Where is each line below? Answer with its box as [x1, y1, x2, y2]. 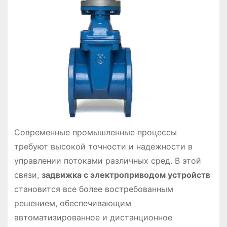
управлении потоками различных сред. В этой [14, 155, 201, 166]
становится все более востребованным [14, 183, 173, 194]
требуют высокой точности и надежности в [14, 141, 193, 152]
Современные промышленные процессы [14, 127, 177, 137]
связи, [14, 169, 42, 180]
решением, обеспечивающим [14, 198, 131, 208]
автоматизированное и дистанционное [14, 212, 172, 222]
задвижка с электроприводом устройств [41, 169, 210, 180]
